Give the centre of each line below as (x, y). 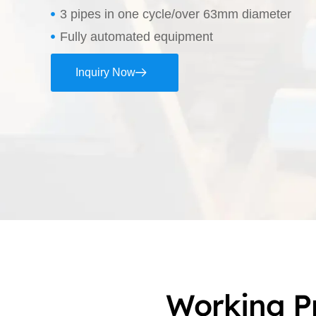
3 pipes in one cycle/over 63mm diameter (175, 14)
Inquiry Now (105, 72)
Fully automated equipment (136, 36)
